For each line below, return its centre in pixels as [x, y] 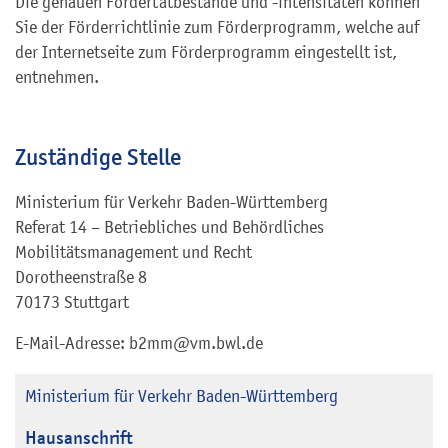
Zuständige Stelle [98, 157]
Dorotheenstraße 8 [81, 277]
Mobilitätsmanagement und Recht [133, 252]
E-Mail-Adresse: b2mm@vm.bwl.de [139, 343]
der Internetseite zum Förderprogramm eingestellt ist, [206, 52]
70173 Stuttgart [72, 302]
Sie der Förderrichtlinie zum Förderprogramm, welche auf [217, 27]
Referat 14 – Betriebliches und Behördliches [169, 227]
